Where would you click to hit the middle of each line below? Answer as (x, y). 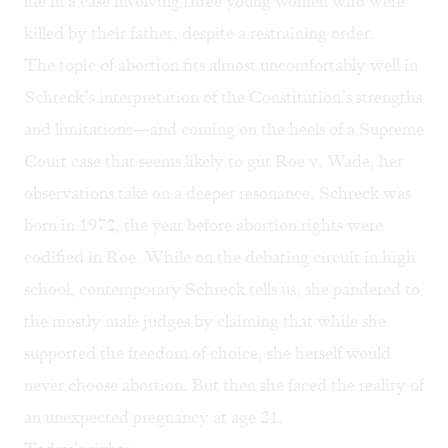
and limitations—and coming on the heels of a (191, 129)
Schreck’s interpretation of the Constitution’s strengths (223, 97)
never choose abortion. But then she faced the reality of (224, 385)
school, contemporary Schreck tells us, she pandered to (222, 289)
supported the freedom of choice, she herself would (207, 353)
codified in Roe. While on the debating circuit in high (220, 257)
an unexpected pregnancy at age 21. (153, 417)
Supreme (391, 129)
